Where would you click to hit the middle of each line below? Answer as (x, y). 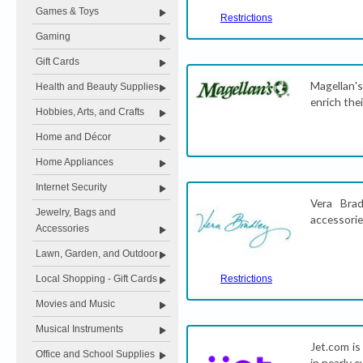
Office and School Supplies (95, 354)
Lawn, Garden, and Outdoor (97, 254)
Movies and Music (75, 304)
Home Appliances (75, 162)
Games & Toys (67, 11)
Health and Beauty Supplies (97, 87)
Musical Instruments (79, 329)
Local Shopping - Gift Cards (96, 279)
